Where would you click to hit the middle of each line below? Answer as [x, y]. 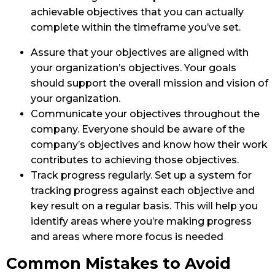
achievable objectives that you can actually [137, 12]
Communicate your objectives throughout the [145, 114]
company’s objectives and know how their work [149, 145]
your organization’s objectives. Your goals [134, 68]
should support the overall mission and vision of [149, 83]
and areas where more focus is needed [127, 237]
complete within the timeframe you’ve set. [136, 28]
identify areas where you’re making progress [141, 222]
